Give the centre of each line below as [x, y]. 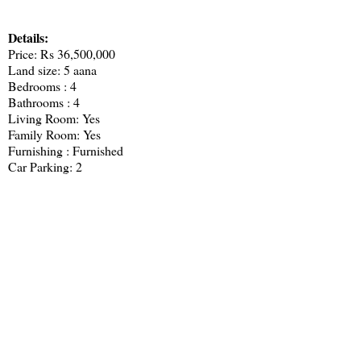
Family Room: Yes [54, 134]
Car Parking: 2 [45, 166]
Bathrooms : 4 [44, 102]
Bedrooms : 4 [42, 85]
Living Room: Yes [54, 118]
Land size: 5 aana [52, 69]
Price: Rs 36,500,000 [62, 53]
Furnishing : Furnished [66, 150]
